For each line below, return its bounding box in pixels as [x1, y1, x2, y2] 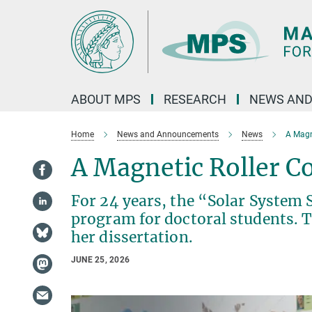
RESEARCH [164, 92, 226, 107]
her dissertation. [71, 228, 193, 247]
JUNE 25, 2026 [71, 255, 130, 265]
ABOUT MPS [71, 92, 141, 107]
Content [3, 25, 42, 38]
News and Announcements [117, 130, 219, 139]
